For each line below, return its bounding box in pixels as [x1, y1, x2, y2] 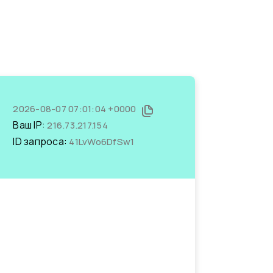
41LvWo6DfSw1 [69, 135, 135, 148]
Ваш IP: [13, 118, 48, 132]
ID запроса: [13, 135, 69, 148]
